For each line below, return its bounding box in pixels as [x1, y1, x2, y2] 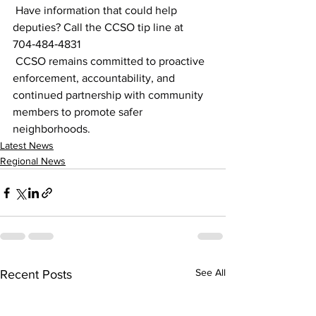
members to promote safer [13, 106, 145, 119]
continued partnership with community [13, 89, 206, 102]
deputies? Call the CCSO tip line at [13, 21, 186, 34]
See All [195, 267, 226, 279]
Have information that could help [13, 4, 180, 17]
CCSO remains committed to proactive [13, 55, 207, 68]
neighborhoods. [13, 123, 90, 135]
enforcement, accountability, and [13, 72, 178, 85]
